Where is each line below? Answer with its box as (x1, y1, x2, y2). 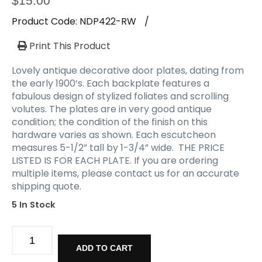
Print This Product (27, 39, 111, 53)
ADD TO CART (75, 243, 133, 253)
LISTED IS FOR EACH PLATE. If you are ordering (12, 153, 218, 167)
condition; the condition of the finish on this (12, 115, 208, 129)
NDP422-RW (80, 14, 136, 28)
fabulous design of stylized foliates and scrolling (12, 89, 229, 103)
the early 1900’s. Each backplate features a (12, 76, 209, 90)
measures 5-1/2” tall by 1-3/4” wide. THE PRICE (12, 140, 225, 154)
